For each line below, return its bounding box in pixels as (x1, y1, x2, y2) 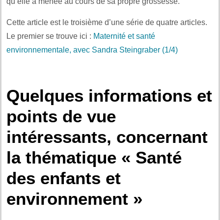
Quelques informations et (6, 85, 212, 105)
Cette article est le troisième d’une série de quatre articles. (6, 18, 207, 27)
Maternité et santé (93, 31, 155, 40)
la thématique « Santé (6, 147, 182, 167)
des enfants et (6, 168, 121, 188)
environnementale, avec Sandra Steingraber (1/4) (6, 45, 178, 54)
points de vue (6, 106, 116, 126)
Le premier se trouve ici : (6, 31, 93, 40)
